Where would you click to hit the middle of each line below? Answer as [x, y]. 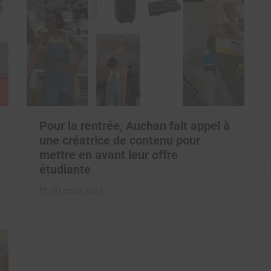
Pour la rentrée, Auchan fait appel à [135, 126]
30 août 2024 [77, 191]
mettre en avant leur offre [109, 155]
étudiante [65, 169]
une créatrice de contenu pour [120, 140]
